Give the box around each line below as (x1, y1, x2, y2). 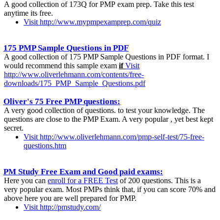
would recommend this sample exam (4, 61, 119, 70)
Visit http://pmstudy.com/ (24, 202, 101, 211)
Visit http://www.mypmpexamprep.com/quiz (24, 17, 161, 26)
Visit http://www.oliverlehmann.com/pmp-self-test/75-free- (24, 132, 204, 141)
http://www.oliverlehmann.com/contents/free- (4, 70, 144, 79)
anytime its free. (4, 8, 53, 17)
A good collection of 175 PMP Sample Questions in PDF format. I (4, 52, 209, 61)
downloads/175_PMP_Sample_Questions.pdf (4, 79, 145, 87)
